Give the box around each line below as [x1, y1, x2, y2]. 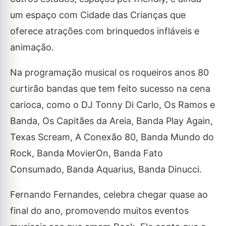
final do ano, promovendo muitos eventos [10, 205, 189, 216]
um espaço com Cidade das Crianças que [10, 10, 186, 20]
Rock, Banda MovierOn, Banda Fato [10, 148, 163, 158]
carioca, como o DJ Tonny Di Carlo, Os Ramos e [10, 99, 215, 110]
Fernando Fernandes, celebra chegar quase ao [10, 189, 208, 200]
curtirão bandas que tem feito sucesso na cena [10, 83, 210, 94]
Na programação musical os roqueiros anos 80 [10, 67, 209, 78]
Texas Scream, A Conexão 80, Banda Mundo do [10, 132, 214, 142]
